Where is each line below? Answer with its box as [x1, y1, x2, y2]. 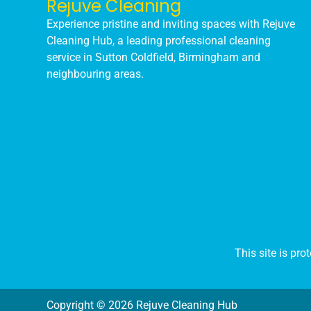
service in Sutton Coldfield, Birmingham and [47, 51, 261, 65]
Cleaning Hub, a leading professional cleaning [47, 34, 271, 48]
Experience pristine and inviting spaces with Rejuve [47, 17, 296, 31]
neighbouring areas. [47, 67, 144, 81]
